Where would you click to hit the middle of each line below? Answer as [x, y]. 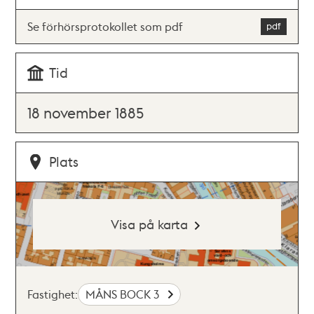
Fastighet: [53, 294]
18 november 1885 [86, 112]
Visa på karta [149, 224]
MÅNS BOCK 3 [124, 294]
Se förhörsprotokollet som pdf [105, 26]
